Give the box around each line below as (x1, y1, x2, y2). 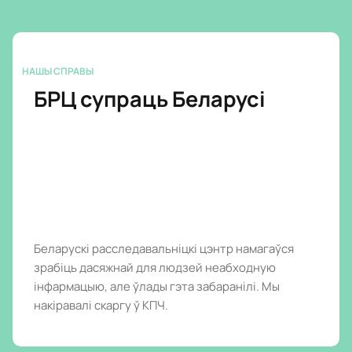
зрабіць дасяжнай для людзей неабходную (34, 258, 276, 276)
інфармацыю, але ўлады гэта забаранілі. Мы (34, 277, 280, 295)
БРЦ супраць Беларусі (34, 83, 266, 113)
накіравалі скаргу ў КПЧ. (34, 296, 168, 313)
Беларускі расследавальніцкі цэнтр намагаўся (34, 240, 294, 257)
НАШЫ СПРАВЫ (22, 64, 93, 78)
